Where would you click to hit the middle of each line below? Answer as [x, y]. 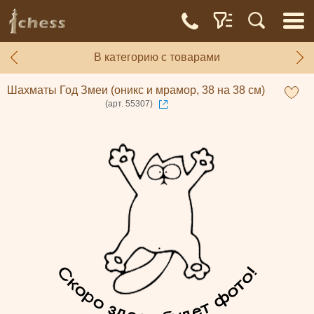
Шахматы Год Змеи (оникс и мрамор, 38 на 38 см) [136, 90]
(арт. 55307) [129, 104]
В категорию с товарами [157, 57]
